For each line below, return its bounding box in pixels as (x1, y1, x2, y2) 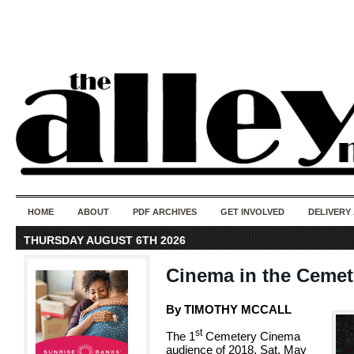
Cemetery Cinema (202, 330, 300, 343)
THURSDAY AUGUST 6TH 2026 (24, 234, 186, 247)
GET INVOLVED (220, 207, 284, 217)
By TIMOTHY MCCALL (166, 303, 292, 316)
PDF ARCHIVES (133, 207, 197, 217)
